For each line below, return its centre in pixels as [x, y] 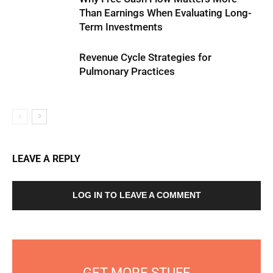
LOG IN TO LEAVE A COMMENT [136, 195]
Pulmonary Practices [127, 71]
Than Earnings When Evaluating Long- [165, 13]
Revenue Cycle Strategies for [145, 57]
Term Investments [121, 27]
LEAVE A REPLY [46, 159]
